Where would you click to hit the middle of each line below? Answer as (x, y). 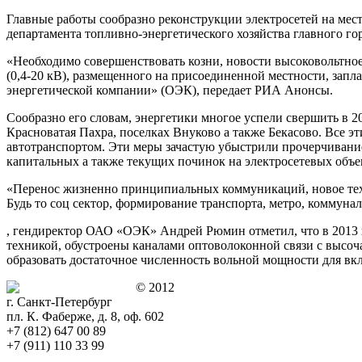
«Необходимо (44, 61)
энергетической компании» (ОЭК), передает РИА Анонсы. (170, 90)
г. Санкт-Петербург (59, 301)
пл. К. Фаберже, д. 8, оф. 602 (85, 316)
